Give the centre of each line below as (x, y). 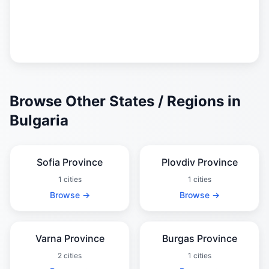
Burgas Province (199, 238)
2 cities (70, 255)
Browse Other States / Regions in (125, 101)
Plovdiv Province (199, 162)
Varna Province (70, 238)
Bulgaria (39, 120)
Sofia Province (70, 162)
